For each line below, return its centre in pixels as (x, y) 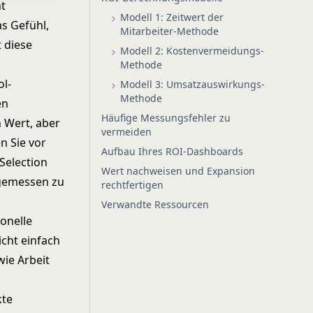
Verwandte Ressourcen (155, 204)
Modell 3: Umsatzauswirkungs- (192, 84)
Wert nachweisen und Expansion (178, 171)
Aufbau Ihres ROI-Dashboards (172, 151)
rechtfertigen (132, 185)
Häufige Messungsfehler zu (166, 118)
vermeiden (126, 132)
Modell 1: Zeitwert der (172, 17)
